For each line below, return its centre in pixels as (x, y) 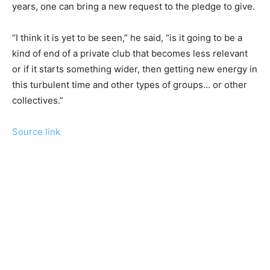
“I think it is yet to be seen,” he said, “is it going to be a (127, 37)
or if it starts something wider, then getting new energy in (135, 69)
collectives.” (38, 100)
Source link (36, 131)
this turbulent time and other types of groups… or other (130, 84)
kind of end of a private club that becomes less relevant (130, 53)
